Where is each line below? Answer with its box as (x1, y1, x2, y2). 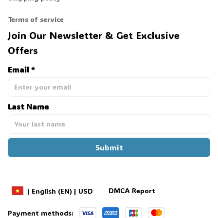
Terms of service (8, 15, 64, 24)
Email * (8, 64, 35, 74)
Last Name (8, 101, 49, 111)
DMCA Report (109, 186, 155, 196)
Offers (8, 43, 38, 56)
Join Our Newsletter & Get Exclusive (8, 28, 180, 41)
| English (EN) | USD (27, 186, 93, 196)
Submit (95, 142, 123, 152)
